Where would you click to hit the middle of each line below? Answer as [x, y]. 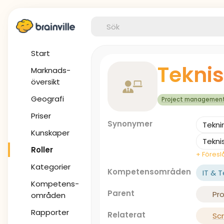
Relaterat [126, 215]
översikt [45, 82]
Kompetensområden [149, 172]
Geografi [47, 99]
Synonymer [130, 124]
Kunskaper [50, 133]
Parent [121, 193]
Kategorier [51, 167]
